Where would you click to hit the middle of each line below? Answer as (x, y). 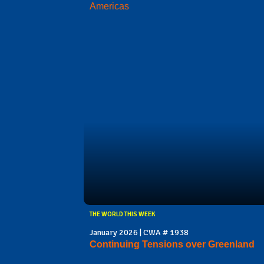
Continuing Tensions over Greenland (172, 244)
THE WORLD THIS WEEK (122, 214)
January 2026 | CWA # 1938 (139, 232)
